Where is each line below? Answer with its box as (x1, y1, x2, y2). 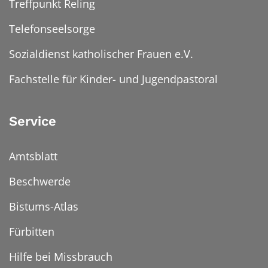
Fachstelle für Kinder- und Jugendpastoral (9, 72, 218, 87)
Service (9, 114, 56, 129)
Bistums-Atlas (9, 199, 78, 214)
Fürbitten (9, 224, 54, 239)
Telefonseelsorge (9, 22, 95, 36)
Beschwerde (9, 174, 71, 189)
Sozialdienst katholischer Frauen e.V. (9, 47, 193, 62)
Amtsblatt (9, 149, 57, 164)
